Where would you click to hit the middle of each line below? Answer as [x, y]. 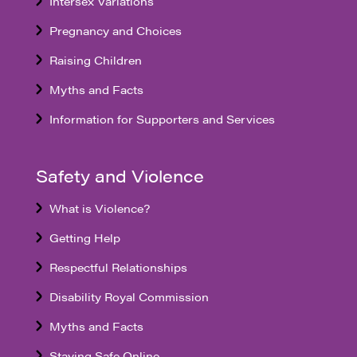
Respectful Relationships [118, 267]
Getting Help [84, 238]
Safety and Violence [120, 176]
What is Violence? [99, 208]
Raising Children [95, 60]
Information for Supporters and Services [162, 119]
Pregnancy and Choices [115, 31]
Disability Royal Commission [129, 297]
